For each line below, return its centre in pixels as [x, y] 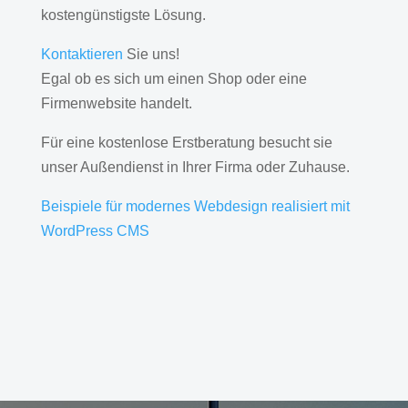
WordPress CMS [95, 231]
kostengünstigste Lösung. [123, 15]
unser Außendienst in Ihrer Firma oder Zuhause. [195, 168]
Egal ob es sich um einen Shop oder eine [173, 79]
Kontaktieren [82, 55]
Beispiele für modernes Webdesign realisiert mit [195, 207]
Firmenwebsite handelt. [116, 104]
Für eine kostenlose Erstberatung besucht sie [186, 143]
